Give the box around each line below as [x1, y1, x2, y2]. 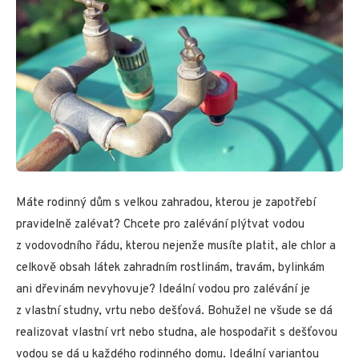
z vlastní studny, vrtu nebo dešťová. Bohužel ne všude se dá [16, 304, 333, 320]
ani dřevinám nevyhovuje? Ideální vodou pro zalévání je [16, 282, 310, 298]
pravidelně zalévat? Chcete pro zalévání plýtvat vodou [16, 217, 305, 233]
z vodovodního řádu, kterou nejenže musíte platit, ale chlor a [16, 239, 336, 255]
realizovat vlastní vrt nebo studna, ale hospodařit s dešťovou [16, 325, 337, 341]
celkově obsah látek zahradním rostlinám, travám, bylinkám [16, 260, 325, 276]
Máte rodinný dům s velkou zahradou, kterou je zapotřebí [16, 196, 316, 212]
